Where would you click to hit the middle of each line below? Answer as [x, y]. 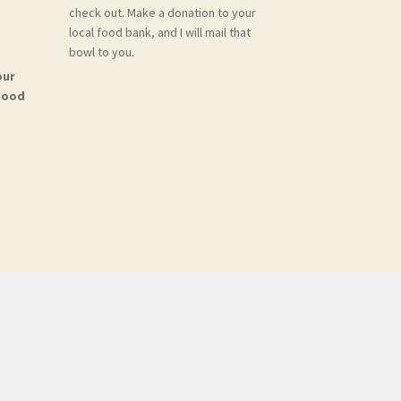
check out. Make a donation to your [162, 13]
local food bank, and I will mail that [159, 33]
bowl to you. [101, 52]
